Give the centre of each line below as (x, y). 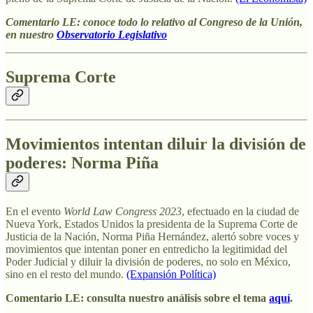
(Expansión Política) (171, 275)
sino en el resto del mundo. (66, 275)
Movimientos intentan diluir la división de (156, 144)
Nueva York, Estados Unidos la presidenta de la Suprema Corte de (152, 224)
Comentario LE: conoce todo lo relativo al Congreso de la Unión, (154, 22)
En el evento (35, 212)
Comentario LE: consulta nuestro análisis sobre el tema (137, 298)
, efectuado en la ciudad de (240, 212)
